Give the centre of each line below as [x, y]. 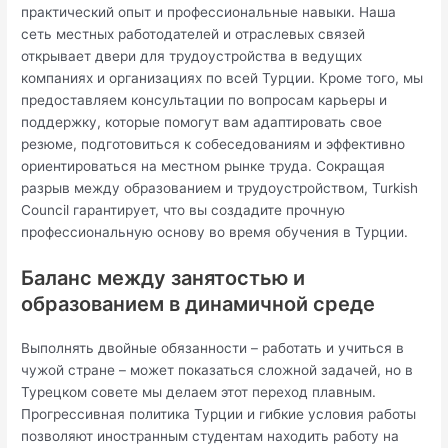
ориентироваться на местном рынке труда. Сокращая [203, 166]
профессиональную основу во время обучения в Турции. [215, 232]
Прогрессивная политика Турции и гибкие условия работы [219, 413]
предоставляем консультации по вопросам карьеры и [204, 100]
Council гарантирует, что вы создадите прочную [183, 210]
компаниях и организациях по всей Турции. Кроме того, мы [222, 78]
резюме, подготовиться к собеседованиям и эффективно [213, 144]
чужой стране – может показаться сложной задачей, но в [217, 369]
